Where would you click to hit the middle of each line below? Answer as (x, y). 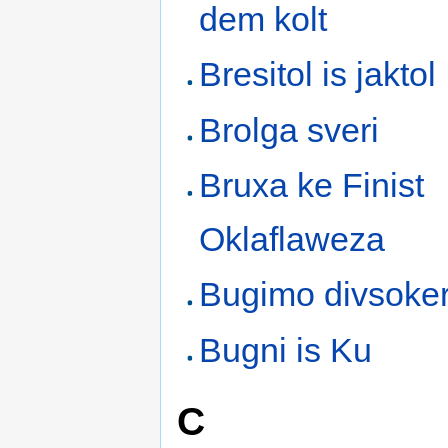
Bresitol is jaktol (318, 74)
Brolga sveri (289, 129)
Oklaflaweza (292, 238)
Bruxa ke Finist (312, 184)
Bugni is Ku (286, 349)
